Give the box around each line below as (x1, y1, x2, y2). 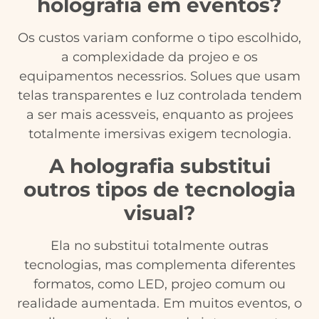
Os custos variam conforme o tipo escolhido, (18, 30, 301, 46)
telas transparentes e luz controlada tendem (17, 88, 302, 104)
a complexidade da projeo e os (61, 49, 258, 66)
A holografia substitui (48, 153, 271, 178)
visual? (123, 200, 196, 225)
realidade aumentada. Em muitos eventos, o (17, 295, 302, 311)
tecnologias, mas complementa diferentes (23, 256, 296, 273)
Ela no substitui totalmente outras (51, 237, 268, 253)
